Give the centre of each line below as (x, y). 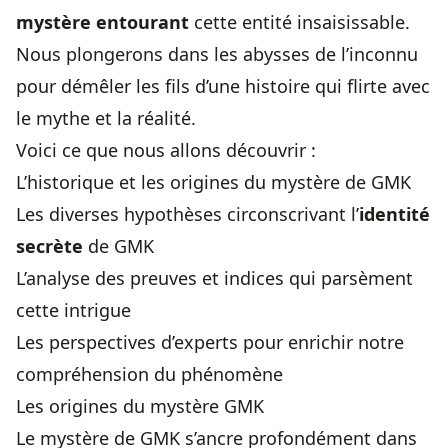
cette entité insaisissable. (299, 22)
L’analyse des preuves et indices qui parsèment (214, 278)
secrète (49, 246)
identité (394, 214)
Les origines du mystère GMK (140, 406)
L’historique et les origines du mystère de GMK (213, 182)
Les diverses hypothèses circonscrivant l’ (187, 214)
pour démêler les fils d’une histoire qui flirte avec (223, 86)
